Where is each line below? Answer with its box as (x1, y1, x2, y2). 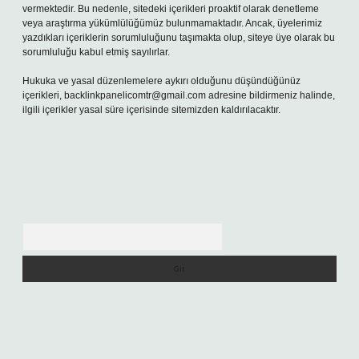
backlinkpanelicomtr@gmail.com (64, 90, 206, 101)
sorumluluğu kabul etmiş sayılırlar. (22, 46, 170, 58)
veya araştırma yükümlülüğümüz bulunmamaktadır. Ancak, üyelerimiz (22, 18, 322, 29)
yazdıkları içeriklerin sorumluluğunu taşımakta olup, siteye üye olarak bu (22, 32, 335, 43)
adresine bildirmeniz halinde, (206, 90, 335, 101)
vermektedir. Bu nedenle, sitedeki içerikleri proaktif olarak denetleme (22, 3, 319, 14)
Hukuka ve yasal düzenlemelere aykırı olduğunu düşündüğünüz (22, 75, 301, 87)
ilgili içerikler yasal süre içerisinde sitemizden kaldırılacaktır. (22, 104, 280, 115)
